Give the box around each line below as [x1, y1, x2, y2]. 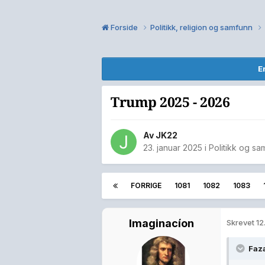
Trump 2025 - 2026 [111, 94, 230, 111]
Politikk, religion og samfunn [150, 22, 254, 32]
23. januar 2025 [143, 143, 202, 153]
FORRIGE [131, 181, 161, 190]
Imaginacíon [128, 217, 194, 230]
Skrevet [227, 218, 256, 228]
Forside [109, 22, 140, 32]
